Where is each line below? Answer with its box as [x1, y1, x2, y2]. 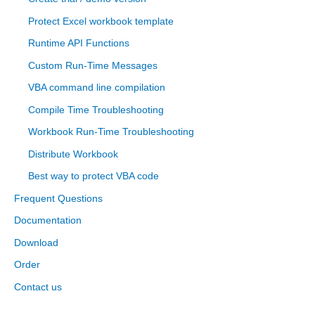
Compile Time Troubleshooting [28, 103, 164, 115]
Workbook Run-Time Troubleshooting [28, 126, 194, 138]
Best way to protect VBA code [28, 170, 159, 182]
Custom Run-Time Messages [28, 59, 157, 71]
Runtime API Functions [28, 37, 129, 49]
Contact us [14, 281, 62, 292]
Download [14, 236, 58, 248]
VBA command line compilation [28, 82, 165, 94]
